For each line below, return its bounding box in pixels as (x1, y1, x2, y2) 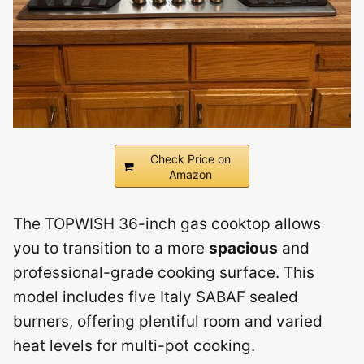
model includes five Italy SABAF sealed (13, 287, 298, 306)
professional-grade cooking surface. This (13, 262, 314, 282)
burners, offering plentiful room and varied (13, 311, 323, 331)
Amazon (168, 167, 212, 181)
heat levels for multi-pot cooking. (13, 336, 255, 355)
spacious (209, 238, 278, 258)
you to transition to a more (13, 238, 209, 258)
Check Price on (149, 151, 231, 166)
